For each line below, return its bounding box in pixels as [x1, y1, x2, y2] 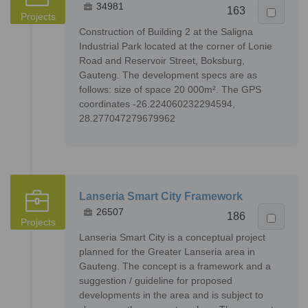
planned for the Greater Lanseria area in [79, 246, 255, 258]
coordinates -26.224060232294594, [79, 98, 235, 110]
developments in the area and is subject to [79, 289, 263, 301]
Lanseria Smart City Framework [79, 190, 243, 203]
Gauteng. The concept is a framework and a [79, 261, 271, 272]
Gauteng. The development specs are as [79, 69, 257, 81]
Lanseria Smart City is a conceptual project [79, 232, 265, 243]
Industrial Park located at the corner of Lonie [79, 41, 272, 52]
